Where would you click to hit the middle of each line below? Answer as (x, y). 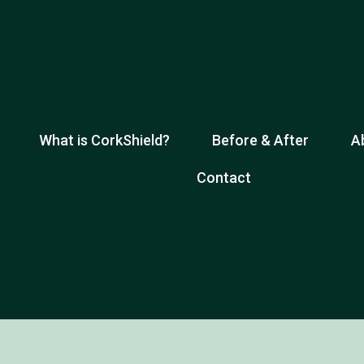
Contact (223, 178)
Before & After (260, 141)
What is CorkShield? (104, 141)
